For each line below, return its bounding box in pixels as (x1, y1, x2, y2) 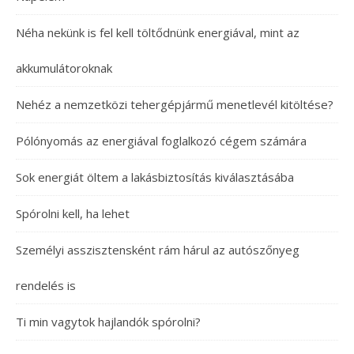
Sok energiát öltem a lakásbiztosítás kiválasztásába (16, 169, 294, 185)
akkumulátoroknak (16, 60, 112, 76)
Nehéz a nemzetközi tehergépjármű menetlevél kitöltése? (16, 96, 333, 112)
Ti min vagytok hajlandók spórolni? (16, 314, 201, 330)
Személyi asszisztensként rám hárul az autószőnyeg (16, 242, 299, 258)
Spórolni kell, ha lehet (16, 205, 130, 221)
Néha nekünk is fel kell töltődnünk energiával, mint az (16, 24, 299, 40)
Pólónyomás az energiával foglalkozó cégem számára (16, 133, 307, 149)
